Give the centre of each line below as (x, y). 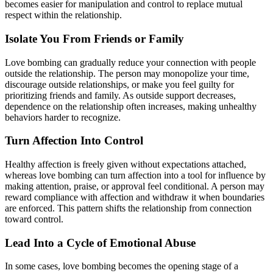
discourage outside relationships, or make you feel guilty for (119, 84)
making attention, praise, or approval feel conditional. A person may (135, 186)
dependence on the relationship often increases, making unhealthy (131, 106)
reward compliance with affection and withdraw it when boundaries (135, 197)
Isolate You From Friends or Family (94, 38)
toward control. (34, 219)
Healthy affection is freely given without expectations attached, (126, 164)
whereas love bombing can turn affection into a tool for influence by (135, 175)
